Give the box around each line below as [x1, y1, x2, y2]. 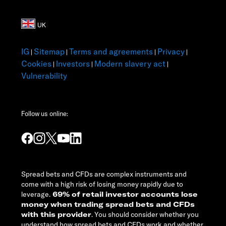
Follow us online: [21, 109, 68, 118]
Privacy [157, 46, 185, 57]
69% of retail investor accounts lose [50, 190, 198, 199]
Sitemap [34, 46, 65, 57]
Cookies [21, 59, 51, 69]
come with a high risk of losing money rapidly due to [21, 180, 183, 189]
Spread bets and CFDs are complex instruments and [21, 169, 187, 179]
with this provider [21, 210, 91, 219]
